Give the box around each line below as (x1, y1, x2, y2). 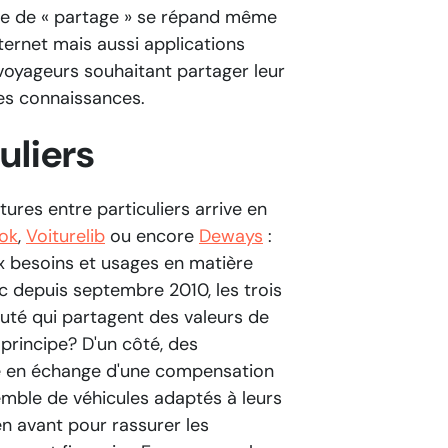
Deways (199, 224, 263, 248)
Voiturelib (26, 224, 105, 248)
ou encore (105, 224, 199, 248)
